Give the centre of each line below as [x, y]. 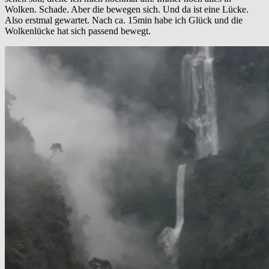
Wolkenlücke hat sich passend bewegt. [78, 31]
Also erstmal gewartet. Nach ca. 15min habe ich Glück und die [124, 20]
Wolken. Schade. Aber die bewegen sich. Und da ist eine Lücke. [127, 10]
